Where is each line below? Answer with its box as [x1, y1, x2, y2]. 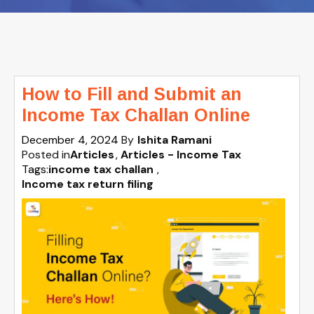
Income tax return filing [22, 177, 153, 191]
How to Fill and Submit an [22, 84, 242, 104]
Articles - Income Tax [121, 147, 241, 162]
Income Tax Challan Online [22, 105, 250, 125]
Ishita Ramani [137, 132, 212, 147]
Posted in [22, 147, 70, 162]
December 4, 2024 [22, 132, 121, 147]
